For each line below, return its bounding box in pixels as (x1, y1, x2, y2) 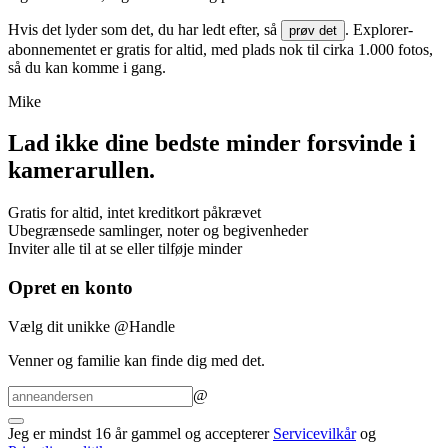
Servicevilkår (273, 424, 356, 442)
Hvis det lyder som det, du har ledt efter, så (8, 20, 281, 38)
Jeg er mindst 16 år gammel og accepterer (8, 424, 273, 442)
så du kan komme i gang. (8, 58, 166, 76)
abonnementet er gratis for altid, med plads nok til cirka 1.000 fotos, (8, 40, 433, 58)
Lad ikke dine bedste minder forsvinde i (8, 130, 416, 157)
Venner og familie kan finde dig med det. (8, 351, 265, 369)
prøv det (289, 22, 337, 38)
